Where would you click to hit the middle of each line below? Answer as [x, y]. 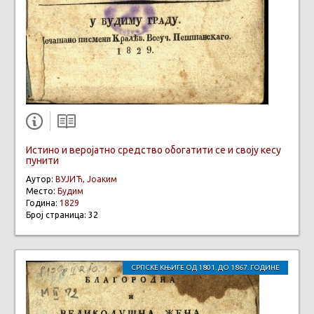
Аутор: [41, 179]
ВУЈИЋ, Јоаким [86, 179]
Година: [43, 203]
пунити [42, 160]
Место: [42, 191]
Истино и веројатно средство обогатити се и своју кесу [153, 150]
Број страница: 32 [62, 214]
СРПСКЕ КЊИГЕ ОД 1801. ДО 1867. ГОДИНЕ [205, 267]
